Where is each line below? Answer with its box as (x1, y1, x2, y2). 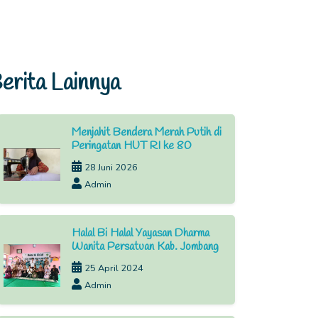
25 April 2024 (84, 261, 143, 275)
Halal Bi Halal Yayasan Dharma (72, 225, 209, 241)
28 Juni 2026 (84, 160, 138, 174)
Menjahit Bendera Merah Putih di (72, 124, 221, 140)
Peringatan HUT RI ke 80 (72, 138, 192, 153)
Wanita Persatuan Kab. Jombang (72, 238, 219, 254)
